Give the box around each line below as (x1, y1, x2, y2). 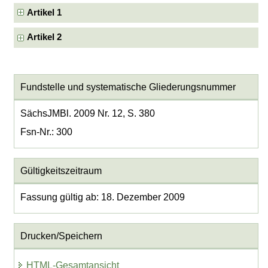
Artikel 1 (27, 8, 62, 17)
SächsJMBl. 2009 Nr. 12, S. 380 (20, 108, 155, 119)
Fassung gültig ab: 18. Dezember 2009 (20, 192, 185, 203)
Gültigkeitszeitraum (20, 165, 102, 176)
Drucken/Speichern (20, 230, 102, 241)
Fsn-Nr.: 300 (20, 127, 72, 138)
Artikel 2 (27, 32, 62, 42)
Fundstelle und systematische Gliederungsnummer (20, 81, 236, 92)
